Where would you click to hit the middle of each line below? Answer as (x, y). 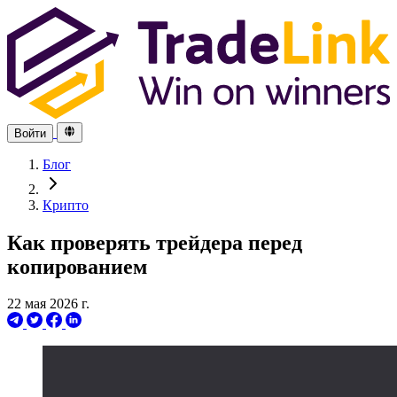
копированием (77, 266)
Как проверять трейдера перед (155, 242)
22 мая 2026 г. (48, 304)
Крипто (66, 205)
